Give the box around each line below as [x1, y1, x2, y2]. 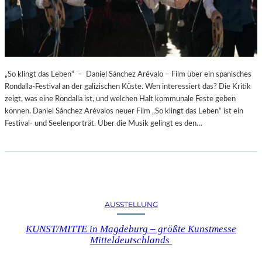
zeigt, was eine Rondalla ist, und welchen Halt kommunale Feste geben [5, 94, 236, 103]
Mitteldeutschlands [90, 234, 172, 246]
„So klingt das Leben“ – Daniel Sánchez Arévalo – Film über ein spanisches [5, 70, 251, 78]
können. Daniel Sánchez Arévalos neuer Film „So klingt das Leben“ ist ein [5, 106, 243, 115]
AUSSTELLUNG [104, 199, 158, 209]
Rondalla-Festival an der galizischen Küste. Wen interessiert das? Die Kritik [5, 82, 251, 91]
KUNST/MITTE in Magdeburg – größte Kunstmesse [26, 223, 236, 235]
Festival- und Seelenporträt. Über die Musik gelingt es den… [5, 119, 202, 127]
